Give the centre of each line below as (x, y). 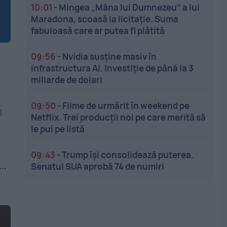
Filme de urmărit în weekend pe (126, 106)
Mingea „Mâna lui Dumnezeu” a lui (129, 7)
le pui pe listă (58, 129)
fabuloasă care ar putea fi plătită (98, 31)
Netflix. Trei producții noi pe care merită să (119, 117)
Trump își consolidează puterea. (128, 155)
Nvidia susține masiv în (110, 56)
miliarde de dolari (67, 80)
